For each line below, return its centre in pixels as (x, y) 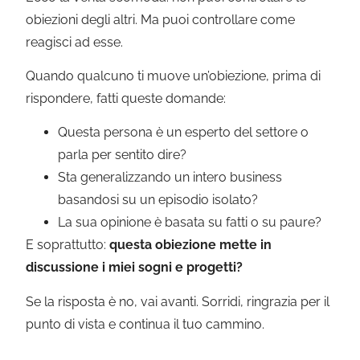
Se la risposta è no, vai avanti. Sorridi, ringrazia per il (178, 301)
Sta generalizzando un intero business (170, 178)
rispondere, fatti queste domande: (126, 99)
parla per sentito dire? (123, 155)
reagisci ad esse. (75, 42)
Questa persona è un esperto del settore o (184, 133)
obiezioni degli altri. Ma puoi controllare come (161, 19)
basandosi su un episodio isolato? (158, 200)
